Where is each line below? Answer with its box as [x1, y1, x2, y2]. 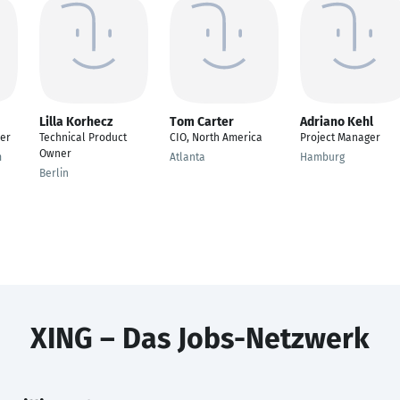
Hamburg [300, 151, 345, 163]
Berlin [39, 167, 69, 179]
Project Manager [300, 131, 380, 144]
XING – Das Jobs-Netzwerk [30, 321, 370, 355]
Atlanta [170, 151, 205, 163]
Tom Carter [170, 114, 234, 129]
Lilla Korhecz [39, 114, 112, 129]
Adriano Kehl [300, 114, 373, 129]
